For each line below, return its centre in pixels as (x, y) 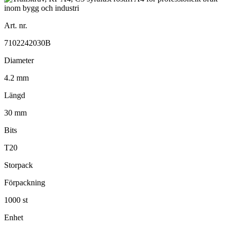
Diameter (19, 60)
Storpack (18, 165)
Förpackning (25, 182)
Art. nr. (16, 25)
